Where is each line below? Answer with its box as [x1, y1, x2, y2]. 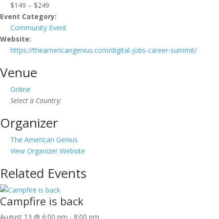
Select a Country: [10, 96, 62, 106]
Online [10, 85, 30, 94]
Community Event [10, 23, 66, 33]
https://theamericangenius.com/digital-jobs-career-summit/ [10, 45, 197, 55]
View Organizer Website [10, 146, 85, 156]
